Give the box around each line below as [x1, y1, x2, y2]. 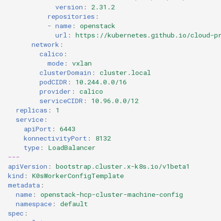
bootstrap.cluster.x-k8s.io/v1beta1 [56, 161, 190, 171]
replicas [16, 105, 47, 114]
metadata [8, 180, 40, 189]
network [32, 39, 59, 49]
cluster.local [100, 68, 151, 77]
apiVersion [8, 161, 47, 171]
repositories [47, 11, 95, 21]
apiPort [24, 124, 51, 133]
